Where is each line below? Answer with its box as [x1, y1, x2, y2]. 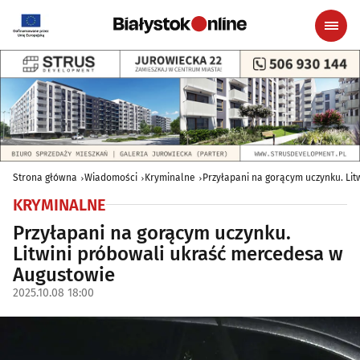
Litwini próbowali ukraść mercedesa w [13, 242, 343, 265]
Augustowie [13, 263, 115, 286]
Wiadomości [84, 171, 137, 183]
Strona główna [13, 171, 77, 183]
